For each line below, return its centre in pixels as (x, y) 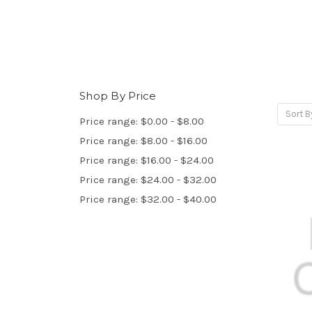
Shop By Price (118, 95)
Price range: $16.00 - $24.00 (147, 160)
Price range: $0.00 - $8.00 (142, 121)
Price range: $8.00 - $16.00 (143, 140)
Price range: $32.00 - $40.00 (148, 199)
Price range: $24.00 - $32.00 (148, 179)
